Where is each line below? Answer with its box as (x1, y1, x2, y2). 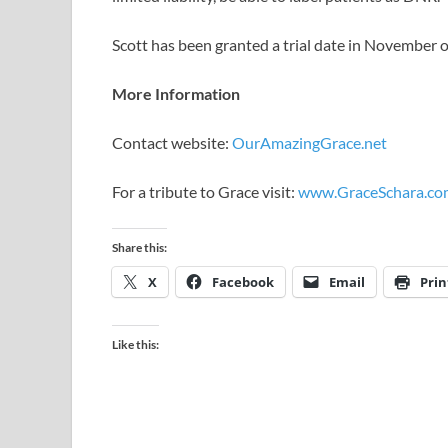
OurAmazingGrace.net (232, 133, 387, 153)
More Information (112, 84, 240, 104)
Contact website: (112, 133, 232, 153)
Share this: (112, 240, 167, 256)
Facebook (212, 273, 274, 292)
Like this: (112, 337, 159, 353)
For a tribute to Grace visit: (112, 182, 298, 202)
